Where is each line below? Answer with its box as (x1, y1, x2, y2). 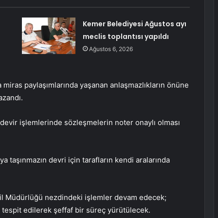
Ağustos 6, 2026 (89, 45, 133, 53)
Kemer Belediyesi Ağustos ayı (82, 19, 186, 29)
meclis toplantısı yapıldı (82, 32, 169, 42)
